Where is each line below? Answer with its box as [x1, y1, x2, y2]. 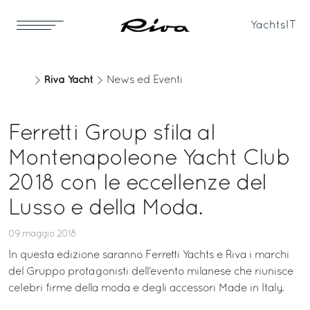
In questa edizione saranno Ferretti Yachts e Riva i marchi [8, 250, 289, 260]
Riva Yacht [44, 75, 93, 85]
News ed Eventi [107, 75, 183, 85]
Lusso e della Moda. [8, 199, 202, 219]
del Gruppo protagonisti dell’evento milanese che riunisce [8, 267, 293, 277]
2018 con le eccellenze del [8, 174, 266, 194]
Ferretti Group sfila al [8, 125, 215, 144]
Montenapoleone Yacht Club [8, 149, 289, 169]
